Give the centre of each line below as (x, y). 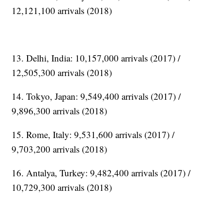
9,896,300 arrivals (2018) (60, 111)
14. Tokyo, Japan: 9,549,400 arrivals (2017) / (96, 96)
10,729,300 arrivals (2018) (62, 187)
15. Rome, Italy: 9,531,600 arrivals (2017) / (93, 135)
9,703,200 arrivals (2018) (60, 149)
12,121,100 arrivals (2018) (62, 11)
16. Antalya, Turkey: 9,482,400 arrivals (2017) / (101, 173)
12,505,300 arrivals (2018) (62, 73)
